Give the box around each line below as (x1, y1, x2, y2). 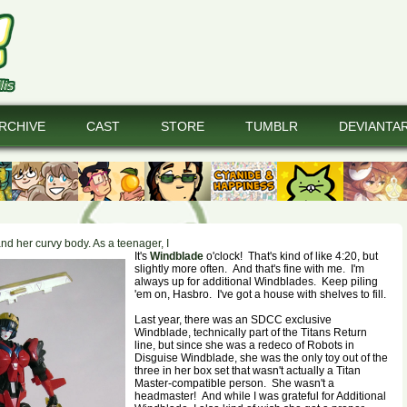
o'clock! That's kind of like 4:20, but (203, 250, 378, 263)
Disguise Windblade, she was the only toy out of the (134, 352, 388, 364)
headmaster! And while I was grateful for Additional (134, 390, 386, 402)
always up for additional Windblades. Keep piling (134, 275, 378, 288)
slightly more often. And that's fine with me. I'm (134, 263, 364, 275)
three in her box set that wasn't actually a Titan (134, 364, 361, 377)
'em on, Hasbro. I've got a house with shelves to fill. (134, 288, 386, 301)
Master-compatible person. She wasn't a (134, 377, 334, 390)
